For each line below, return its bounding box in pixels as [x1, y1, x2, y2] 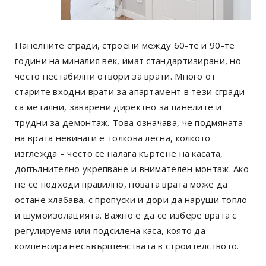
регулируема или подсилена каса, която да [15, 224, 205, 237]
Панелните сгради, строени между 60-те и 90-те [15, 39, 235, 52]
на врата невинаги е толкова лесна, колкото [15, 132, 211, 144]
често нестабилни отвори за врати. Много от [15, 70, 216, 83]
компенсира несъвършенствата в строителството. [15, 240, 239, 252]
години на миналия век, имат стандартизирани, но [15, 55, 242, 67]
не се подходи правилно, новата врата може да [15, 178, 228, 191]
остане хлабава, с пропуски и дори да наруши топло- [15, 194, 251, 206]
